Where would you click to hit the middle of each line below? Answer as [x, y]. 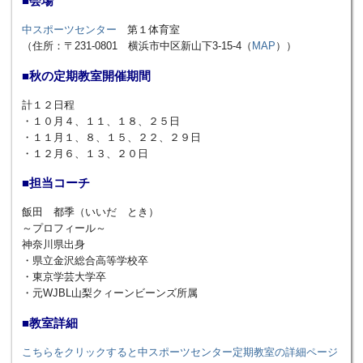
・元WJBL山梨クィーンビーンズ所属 [110, 293]
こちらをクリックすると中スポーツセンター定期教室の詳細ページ [180, 352]
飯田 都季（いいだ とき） [90, 212]
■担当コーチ [56, 183]
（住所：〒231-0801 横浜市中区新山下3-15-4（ [137, 45]
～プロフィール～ [64, 228]
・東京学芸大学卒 [64, 277]
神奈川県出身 [53, 245]
